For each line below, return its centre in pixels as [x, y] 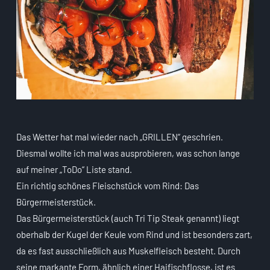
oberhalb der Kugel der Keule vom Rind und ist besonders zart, [134, 235]
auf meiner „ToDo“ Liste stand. [74, 170]
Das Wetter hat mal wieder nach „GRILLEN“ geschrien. [120, 137]
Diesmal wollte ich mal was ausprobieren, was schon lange [128, 153]
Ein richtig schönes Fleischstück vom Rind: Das [108, 186]
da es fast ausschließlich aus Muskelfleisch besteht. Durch [128, 251]
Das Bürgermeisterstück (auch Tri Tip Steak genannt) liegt [128, 218]
